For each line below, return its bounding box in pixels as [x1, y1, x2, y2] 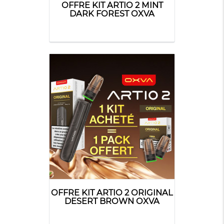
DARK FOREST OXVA [69, 8, 154, 18]
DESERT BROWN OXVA [64, 195, 159, 206]
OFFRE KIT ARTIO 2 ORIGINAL [51, 187, 173, 197]
